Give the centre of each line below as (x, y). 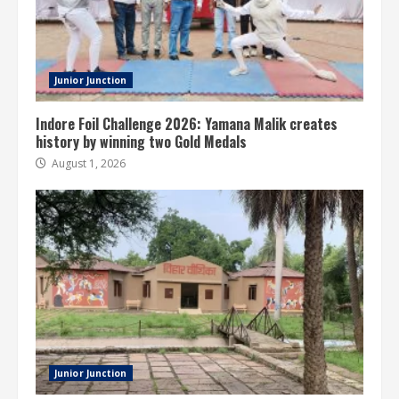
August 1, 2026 (87, 163)
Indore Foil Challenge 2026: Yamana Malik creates (187, 123)
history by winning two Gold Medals (141, 141)
